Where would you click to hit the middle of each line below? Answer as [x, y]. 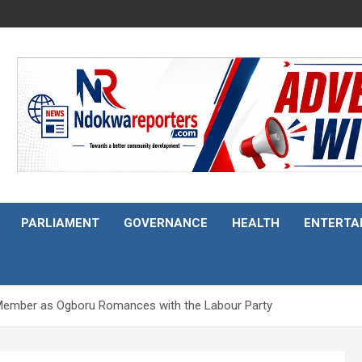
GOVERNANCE [166, 223]
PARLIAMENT [60, 223]
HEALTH [256, 223]
